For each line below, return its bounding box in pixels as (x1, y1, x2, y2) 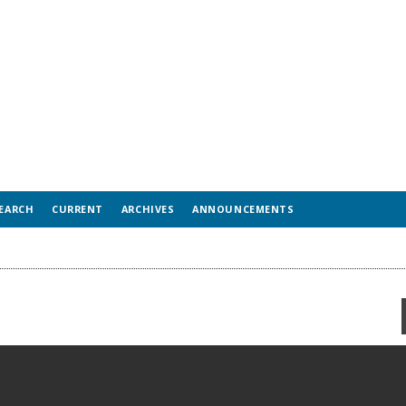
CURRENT (52, 202, 103, 216)
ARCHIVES (121, 202, 175, 216)
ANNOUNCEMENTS (192, 202, 295, 216)
